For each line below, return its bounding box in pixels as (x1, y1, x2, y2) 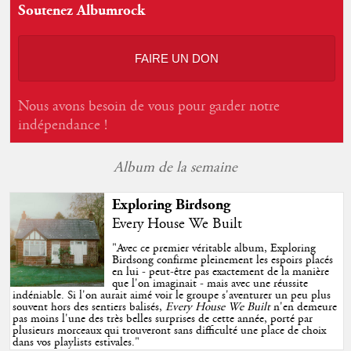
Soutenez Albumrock (17, 2, 145, 20)
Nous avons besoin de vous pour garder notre (17, 97, 280, 117)
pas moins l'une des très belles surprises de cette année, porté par (13, 311, 313, 327)
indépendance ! (17, 116, 107, 136)
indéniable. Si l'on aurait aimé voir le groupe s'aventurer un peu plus (13, 288, 331, 304)
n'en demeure (270, 299, 338, 316)
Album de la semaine (114, 158, 237, 178)
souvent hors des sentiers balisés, (13, 299, 166, 316)
